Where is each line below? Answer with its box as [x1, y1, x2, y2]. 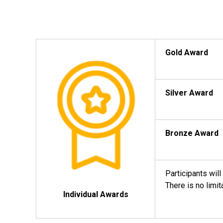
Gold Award [165, 48, 208, 57]
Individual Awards [63, 189, 128, 199]
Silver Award [165, 88, 213, 98]
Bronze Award [165, 128, 219, 138]
